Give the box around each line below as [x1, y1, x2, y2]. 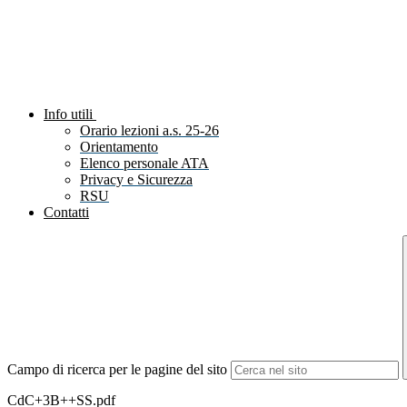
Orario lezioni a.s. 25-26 [80, 123, 219, 139]
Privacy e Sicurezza [80, 172, 193, 188]
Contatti [44, 204, 89, 221]
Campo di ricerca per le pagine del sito [7, 362, 227, 378]
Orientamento [80, 139, 158, 155]
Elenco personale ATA [80, 155, 209, 172]
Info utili [44, 106, 93, 123]
